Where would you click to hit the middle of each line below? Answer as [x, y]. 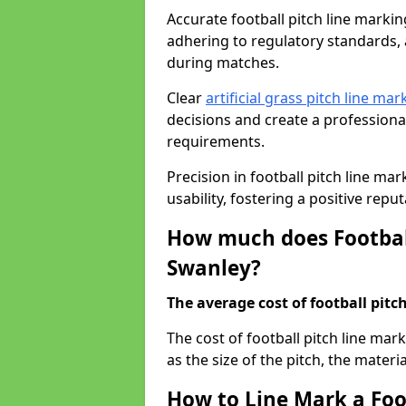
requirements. [217, 141]
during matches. [223, 63]
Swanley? [214, 268]
